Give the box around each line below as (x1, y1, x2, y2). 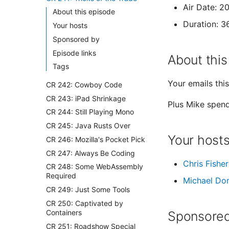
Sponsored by (53, 34, 100, 43)
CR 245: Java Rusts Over (46, 121, 130, 130)
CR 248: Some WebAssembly (46, 162, 143, 171)
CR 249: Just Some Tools (46, 185, 130, 194)
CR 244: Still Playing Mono (46, 107, 134, 117)
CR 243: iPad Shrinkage (46, 94, 126, 103)
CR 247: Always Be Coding (46, 148, 135, 157)
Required (46, 171, 76, 180)
